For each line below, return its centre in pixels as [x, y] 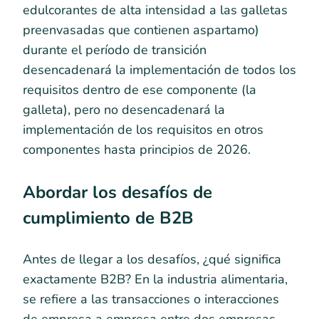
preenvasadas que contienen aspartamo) [141, 30]
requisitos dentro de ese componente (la [140, 90]
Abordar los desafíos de [117, 193]
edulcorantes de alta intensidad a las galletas [155, 10]
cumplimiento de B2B [108, 218]
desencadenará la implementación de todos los [159, 70]
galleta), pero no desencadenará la [124, 110]
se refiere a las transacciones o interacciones [151, 299]
